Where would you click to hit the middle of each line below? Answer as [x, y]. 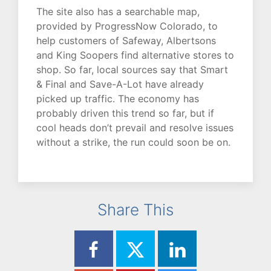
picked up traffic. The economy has [118, 99]
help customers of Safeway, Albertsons [126, 41]
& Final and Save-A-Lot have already [120, 84]
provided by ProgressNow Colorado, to [127, 26]
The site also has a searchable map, [118, 12]
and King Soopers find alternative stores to [135, 55]
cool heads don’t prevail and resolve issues [135, 128]
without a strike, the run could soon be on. [133, 142]
